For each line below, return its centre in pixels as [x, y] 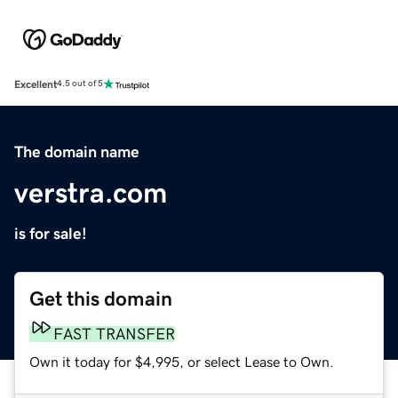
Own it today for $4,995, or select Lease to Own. [182, 361]
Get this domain [101, 298]
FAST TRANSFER [114, 334]
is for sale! [51, 233]
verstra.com [91, 192]
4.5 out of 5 [80, 84]
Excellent [36, 84]
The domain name [77, 151]
